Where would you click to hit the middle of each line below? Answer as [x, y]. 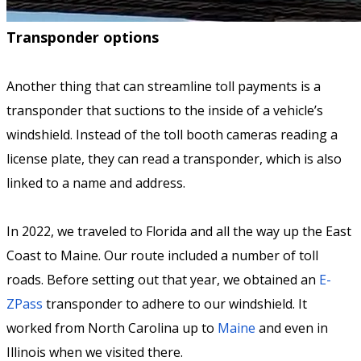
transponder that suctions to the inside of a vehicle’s [165, 111]
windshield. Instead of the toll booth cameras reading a [172, 135]
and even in [292, 328]
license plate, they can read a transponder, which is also [174, 159]
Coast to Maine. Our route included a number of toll [162, 256]
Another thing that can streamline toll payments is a [164, 87]
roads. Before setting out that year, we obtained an [163, 280]
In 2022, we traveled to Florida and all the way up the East [179, 232]
